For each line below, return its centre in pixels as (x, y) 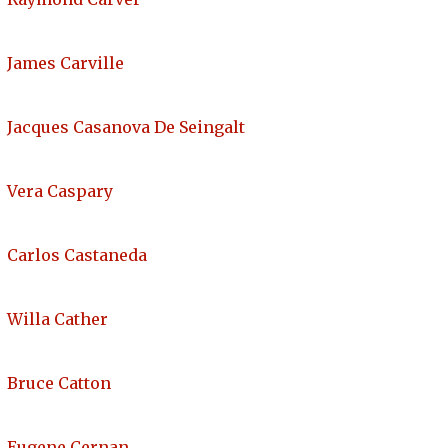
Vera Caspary (60, 191)
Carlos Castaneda (77, 255)
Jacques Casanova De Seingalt (126, 127)
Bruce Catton (59, 383)
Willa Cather (57, 319)
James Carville (65, 63)
